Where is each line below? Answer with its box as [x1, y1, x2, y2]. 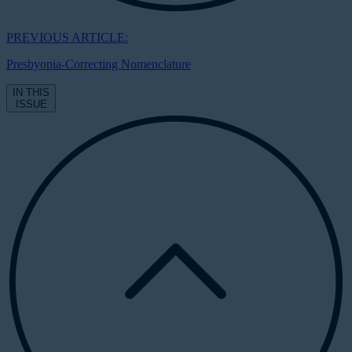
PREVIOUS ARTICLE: [6, 30, 128, 44]
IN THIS [13, 86, 49, 98]
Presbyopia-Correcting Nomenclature [6, 57, 191, 71]
